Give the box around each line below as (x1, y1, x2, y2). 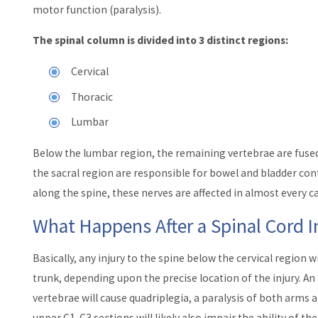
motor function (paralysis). (32, 2, 161, 16)
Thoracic (71, 89, 114, 104)
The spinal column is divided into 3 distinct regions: (32, 33, 288, 48)
